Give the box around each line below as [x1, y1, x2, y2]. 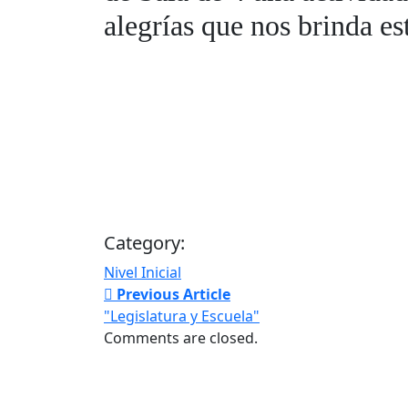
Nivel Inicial [104, 261, 181, 282]
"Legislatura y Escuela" [104, 305, 260, 326]
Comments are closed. [104, 327, 258, 348]
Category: [104, 229, 185, 255]
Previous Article [113, 283, 230, 304]
